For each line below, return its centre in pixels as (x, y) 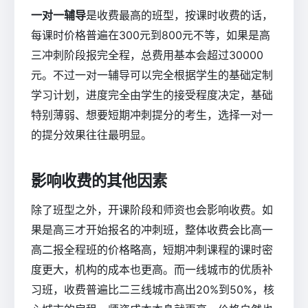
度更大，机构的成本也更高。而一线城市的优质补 (152, 270)
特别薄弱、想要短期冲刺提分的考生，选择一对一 (152, 114)
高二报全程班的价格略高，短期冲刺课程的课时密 (152, 250)
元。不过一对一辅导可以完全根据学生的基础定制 (152, 75)
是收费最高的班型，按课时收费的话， (179, 15)
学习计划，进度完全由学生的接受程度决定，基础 (152, 95)
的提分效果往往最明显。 (91, 134)
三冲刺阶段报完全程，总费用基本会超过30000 (147, 55)
